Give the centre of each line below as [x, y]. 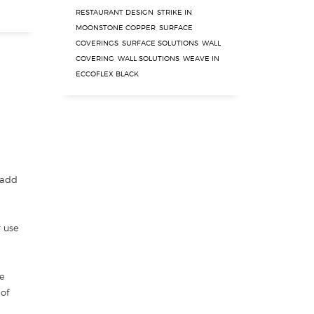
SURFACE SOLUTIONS [160, 43]
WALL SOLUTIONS [149, 58]
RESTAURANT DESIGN [115, 12]
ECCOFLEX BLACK [107, 74]
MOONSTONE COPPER [116, 27]
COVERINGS [97, 43]
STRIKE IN [175, 12]
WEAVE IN [201, 58]
